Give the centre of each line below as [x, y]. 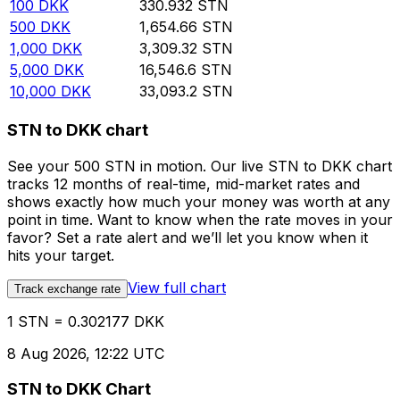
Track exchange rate [67, 288]
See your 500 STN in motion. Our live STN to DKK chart [200, 166]
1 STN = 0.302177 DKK [86, 321]
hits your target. [61, 255]
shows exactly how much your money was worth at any [199, 201]
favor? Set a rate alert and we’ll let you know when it [187, 237]
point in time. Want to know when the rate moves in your [200, 219]
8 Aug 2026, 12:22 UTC [86, 353]
